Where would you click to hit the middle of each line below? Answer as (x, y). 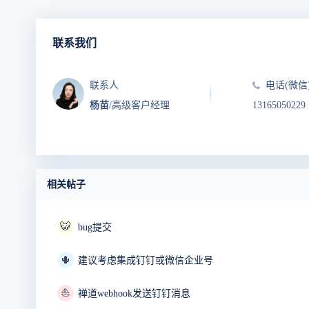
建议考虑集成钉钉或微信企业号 (146, 260)
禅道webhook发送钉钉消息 (134, 293)
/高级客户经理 (139, 105)
